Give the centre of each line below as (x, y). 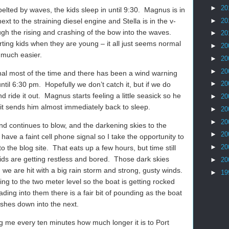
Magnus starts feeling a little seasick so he (113, 96)
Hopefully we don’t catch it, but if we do (108, 84)
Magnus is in (165, 10)
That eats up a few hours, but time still (114, 148)
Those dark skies (142, 159)
